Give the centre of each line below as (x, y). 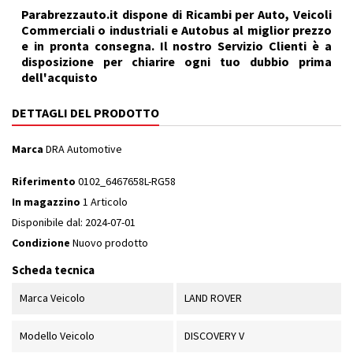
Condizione (41, 243)
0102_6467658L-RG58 (127, 182)
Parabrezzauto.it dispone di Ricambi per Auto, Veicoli (176, 15)
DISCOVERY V (214, 336)
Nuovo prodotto (110, 243)
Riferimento (44, 182)
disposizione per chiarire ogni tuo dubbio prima (176, 62)
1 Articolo (105, 202)
